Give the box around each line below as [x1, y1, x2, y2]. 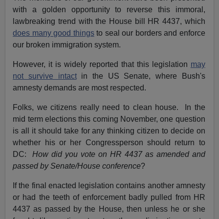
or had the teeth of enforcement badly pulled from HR [13, 193, 205, 202]
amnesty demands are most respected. [13, 84, 147, 92]
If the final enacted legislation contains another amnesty [13, 181, 205, 190]
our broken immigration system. [13, 41, 123, 49]
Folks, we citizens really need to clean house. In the [13, 103, 205, 112]
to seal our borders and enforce [94, 29, 205, 38]
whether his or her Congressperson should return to [13, 138, 205, 147]
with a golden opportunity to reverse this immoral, [13, 5, 205, 14]
